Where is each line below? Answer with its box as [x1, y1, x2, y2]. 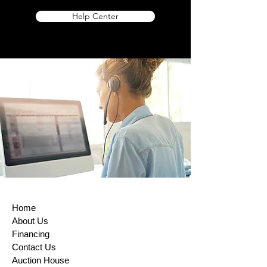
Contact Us [12, 241, 56, 252]
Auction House [12, 254, 69, 265]
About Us [12, 215, 48, 226]
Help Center [72, 10, 119, 21]
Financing [12, 228, 49, 239]
